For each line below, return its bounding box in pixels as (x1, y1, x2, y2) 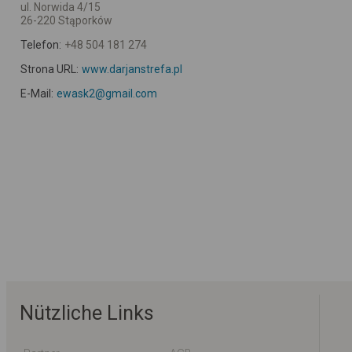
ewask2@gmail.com (56, 86, 157, 100)
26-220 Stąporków (20, 13, 112, 27)
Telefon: (20, 38, 61, 51)
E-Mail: (20, 86, 53, 100)
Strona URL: (20, 62, 79, 75)
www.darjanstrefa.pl (81, 62, 182, 75)
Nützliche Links (20, 301, 154, 324)
